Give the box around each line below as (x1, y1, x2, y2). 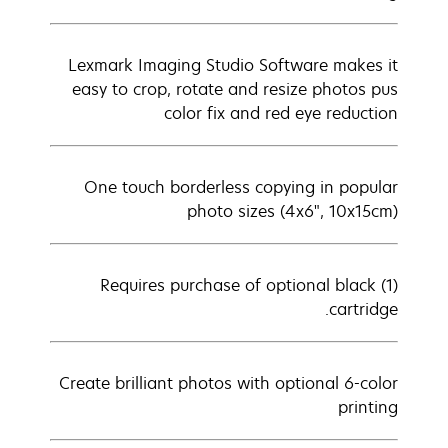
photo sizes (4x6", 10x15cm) (187, 200, 398, 222)
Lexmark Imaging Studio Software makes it (68, 54, 398, 76)
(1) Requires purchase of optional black (100, 274, 376, 296)
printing (338, 396, 398, 418)
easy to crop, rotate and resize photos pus (72, 78, 398, 100)
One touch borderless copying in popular (84, 176, 398, 198)
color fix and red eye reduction (164, 102, 398, 124)
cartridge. (329, 298, 398, 320)
